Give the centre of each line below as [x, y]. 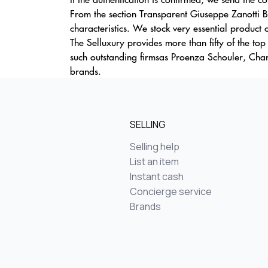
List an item [154, 162]
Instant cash [157, 176]
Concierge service [171, 191]
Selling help [155, 147]
